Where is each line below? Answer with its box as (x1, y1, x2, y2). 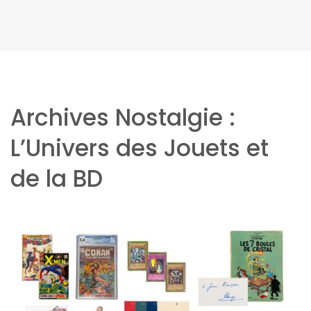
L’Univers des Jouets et (10, 132, 269, 165)
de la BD (10, 162, 103, 195)
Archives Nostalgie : (10, 101, 235, 134)
